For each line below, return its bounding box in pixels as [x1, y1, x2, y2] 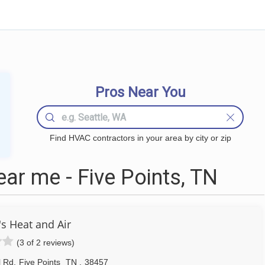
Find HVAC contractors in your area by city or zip [49, 133, 231, 143]
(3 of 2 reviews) [17, 238, 75, 247]
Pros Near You [95, 84, 186, 101]
